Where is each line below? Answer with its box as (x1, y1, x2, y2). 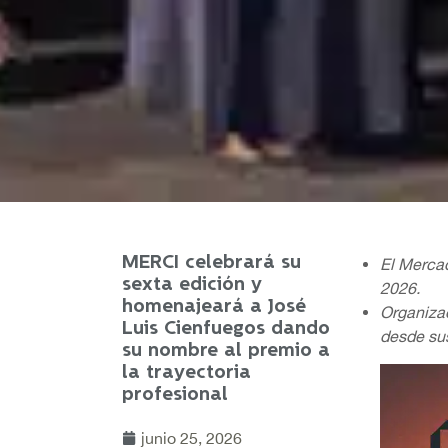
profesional (122, 385, 228, 404)
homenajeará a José (122, 297, 306, 316)
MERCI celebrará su (122, 253, 301, 272)
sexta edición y (122, 275, 262, 294)
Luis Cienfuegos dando (122, 319, 330, 338)
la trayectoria (122, 363, 251, 382)
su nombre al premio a (122, 341, 330, 360)
